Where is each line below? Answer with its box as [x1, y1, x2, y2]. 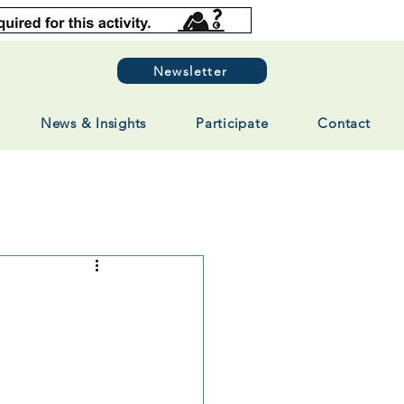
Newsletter [152, 62, 228, 79]
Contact [317, 115, 371, 132]
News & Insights [40, 115, 147, 132]
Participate [196, 115, 269, 132]
